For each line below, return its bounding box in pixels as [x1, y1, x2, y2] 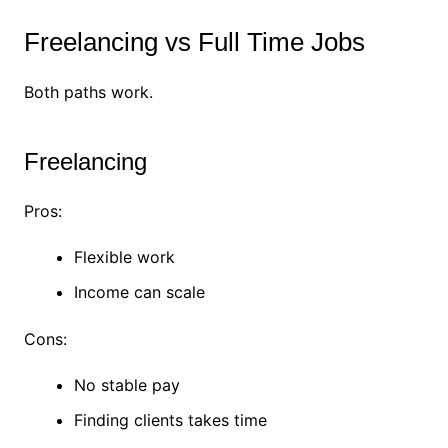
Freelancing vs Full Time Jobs [23, 27, 365, 58]
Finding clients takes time [73, 410, 267, 431]
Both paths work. [23, 82, 153, 103]
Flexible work [73, 247, 175, 268]
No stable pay [73, 375, 180, 396]
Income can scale [73, 282, 205, 303]
